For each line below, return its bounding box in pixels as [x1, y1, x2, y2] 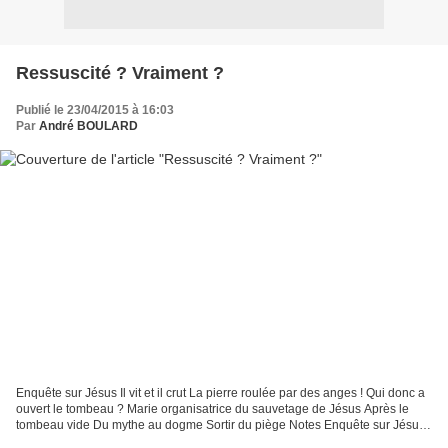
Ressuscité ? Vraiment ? [16, 62, 224, 83]
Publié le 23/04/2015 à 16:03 [16, 102, 174, 117]
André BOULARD [39, 118, 138, 133]
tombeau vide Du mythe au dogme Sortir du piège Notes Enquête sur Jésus [16, 418, 425, 433]
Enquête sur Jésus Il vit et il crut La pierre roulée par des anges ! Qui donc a [16, 386, 425, 401]
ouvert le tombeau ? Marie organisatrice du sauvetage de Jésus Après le [16, 402, 409, 417]
